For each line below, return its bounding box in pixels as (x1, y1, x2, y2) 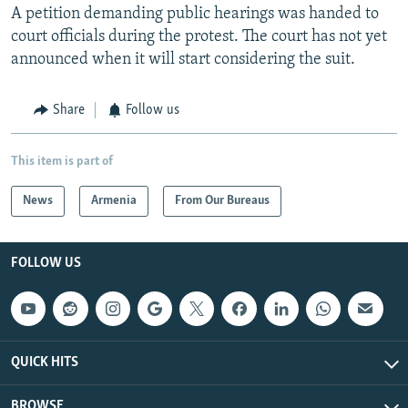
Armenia (91, 193, 137, 208)
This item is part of (11, 154, 113, 168)
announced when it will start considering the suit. (11, 51, 355, 69)
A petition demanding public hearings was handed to (11, 5, 379, 24)
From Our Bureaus (175, 193, 270, 208)
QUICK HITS (11, 355, 78, 371)
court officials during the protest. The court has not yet (11, 28, 387, 46)
